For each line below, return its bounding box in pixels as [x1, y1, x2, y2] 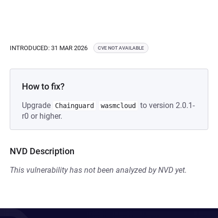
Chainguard [55, 102, 94, 109]
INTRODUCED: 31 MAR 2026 [10, 44, 88, 52]
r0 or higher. [22, 111, 62, 121]
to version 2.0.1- [138, 101, 195, 110]
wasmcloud [101, 102, 136, 109]
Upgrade [22, 101, 53, 110]
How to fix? [22, 81, 65, 91]
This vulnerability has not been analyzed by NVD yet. [10, 165, 187, 175]
